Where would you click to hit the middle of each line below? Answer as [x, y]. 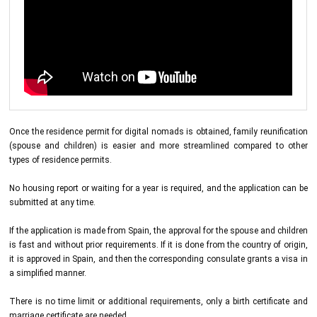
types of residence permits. [61, 160]
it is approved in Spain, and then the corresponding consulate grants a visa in [158, 259]
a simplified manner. [48, 273]
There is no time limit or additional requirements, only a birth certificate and [158, 301]
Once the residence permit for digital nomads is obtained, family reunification [158, 131]
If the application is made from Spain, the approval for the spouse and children [158, 230]
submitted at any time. [53, 202]
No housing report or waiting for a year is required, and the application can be [158, 188]
